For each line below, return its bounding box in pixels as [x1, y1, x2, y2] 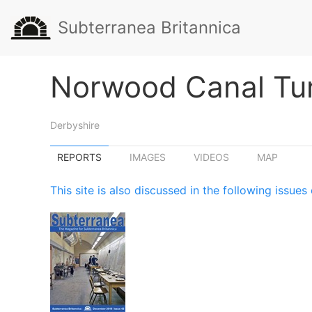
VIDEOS [194, 151, 229, 163]
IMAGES [130, 151, 166, 163]
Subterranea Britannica [58, 17, 241, 38]
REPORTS [57, 151, 102, 163]
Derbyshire [50, 119, 100, 131]
